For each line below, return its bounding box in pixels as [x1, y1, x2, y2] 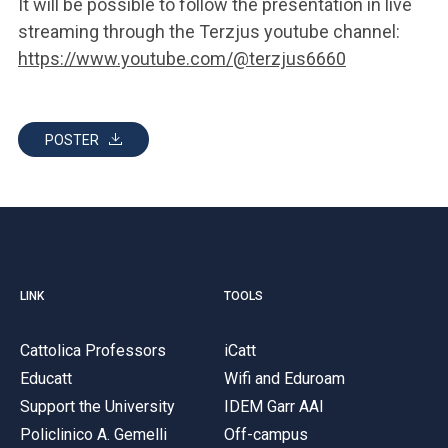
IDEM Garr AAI [224, 396, 324, 416]
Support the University [20, 396, 175, 416]
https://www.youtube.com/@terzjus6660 [18, 48, 346, 69]
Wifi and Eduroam [224, 368, 345, 388]
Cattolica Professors [20, 340, 166, 360]
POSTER [45, 132, 99, 148]
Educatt [20, 368, 72, 388]
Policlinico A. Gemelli [20, 424, 167, 444]
